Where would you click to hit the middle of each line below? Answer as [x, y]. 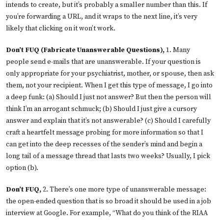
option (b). [22, 168]
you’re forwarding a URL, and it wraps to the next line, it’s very [102, 16]
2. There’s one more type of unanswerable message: [124, 189]
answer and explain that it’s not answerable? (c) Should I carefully [108, 121]
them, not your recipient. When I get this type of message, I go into [109, 85]
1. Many [178, 50]
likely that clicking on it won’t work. [61, 28]
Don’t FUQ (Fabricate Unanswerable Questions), [86, 50]
